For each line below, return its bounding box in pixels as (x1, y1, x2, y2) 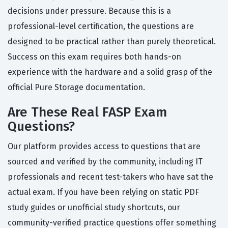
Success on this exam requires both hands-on (8, 52, 181, 62)
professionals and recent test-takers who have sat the (8, 172, 213, 182)
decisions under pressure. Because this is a (8, 6, 171, 16)
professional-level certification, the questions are (8, 21, 194, 32)
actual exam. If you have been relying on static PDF (8, 187, 199, 197)
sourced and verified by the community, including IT (8, 157, 203, 167)
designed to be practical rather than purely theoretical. (8, 37, 216, 47)
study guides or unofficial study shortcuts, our (8, 203, 180, 213)
